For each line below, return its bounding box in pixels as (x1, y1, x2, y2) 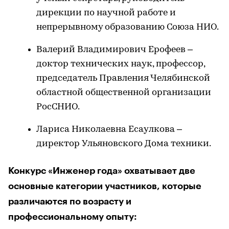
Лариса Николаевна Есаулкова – (36, 125, 182, 134)
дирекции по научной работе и (36, 8, 176, 18)
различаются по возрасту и (8, 197, 131, 206)
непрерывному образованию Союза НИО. (36, 22, 219, 32)
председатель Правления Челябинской (36, 74, 210, 83)
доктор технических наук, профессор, (36, 59, 205, 69)
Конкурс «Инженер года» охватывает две (8, 166, 195, 175)
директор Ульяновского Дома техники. (36, 139, 211, 149)
